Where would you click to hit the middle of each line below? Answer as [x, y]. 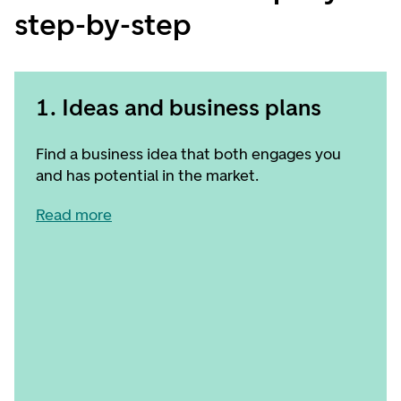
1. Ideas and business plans [179, 107]
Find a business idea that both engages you [188, 154]
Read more [74, 215]
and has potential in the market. [147, 175]
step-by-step [103, 25]
